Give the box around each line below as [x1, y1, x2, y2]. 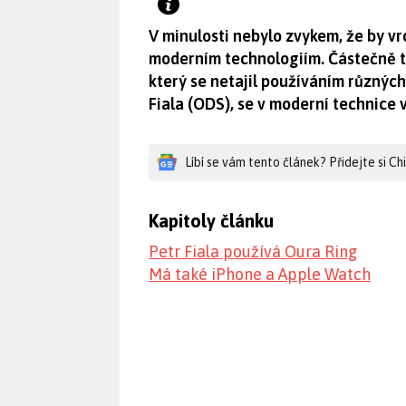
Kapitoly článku [149, 210, 274, 231]
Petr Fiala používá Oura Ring [149, 242, 357, 261]
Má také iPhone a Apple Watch [149, 265, 371, 284]
